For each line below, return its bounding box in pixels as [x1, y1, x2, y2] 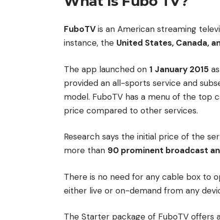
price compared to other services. [64, 105, 198, 116]
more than [64, 145, 108, 156]
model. [64, 91, 92, 102]
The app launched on [64, 63, 149, 75]
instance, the [64, 37, 116, 49]
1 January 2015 [149, 63, 209, 75]
